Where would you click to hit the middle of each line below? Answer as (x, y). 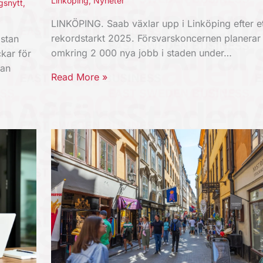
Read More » (79, 77)
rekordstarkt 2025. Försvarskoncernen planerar (156, 38)
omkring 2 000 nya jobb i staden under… (141, 53)
